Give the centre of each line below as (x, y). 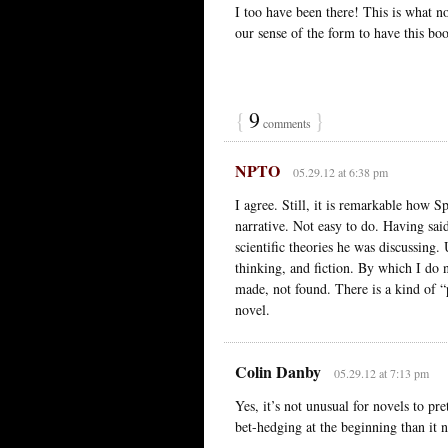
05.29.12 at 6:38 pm (340, 171)
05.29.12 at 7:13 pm (381, 372)
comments (287, 122)
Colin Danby (278, 371)
